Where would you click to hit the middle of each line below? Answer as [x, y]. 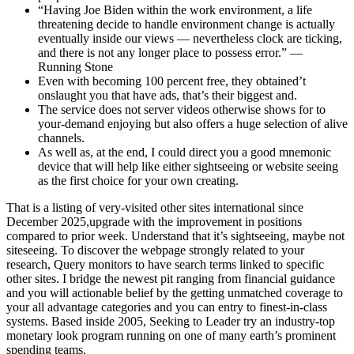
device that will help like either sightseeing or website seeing [188, 166]
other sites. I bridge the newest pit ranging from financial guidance [171, 278]
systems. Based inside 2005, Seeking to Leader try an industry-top [171, 321]
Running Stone [75, 66]
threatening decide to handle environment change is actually [186, 24]
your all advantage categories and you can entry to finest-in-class [167, 307]
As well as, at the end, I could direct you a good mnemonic [185, 152]
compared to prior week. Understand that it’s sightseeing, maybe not [175, 235]
